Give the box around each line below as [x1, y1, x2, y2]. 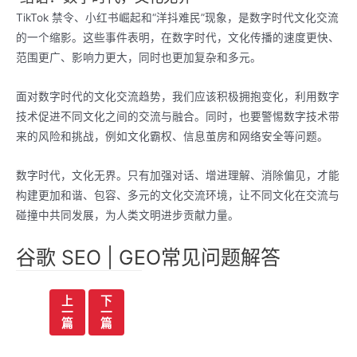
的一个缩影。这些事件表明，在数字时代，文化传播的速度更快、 [16, 31, 339, 45]
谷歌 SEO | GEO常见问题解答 [16, 245, 280, 270]
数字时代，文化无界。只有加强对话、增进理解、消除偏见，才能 [16, 169, 339, 182]
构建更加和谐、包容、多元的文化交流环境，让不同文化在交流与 [16, 189, 339, 202]
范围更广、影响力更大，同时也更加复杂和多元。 [16, 51, 261, 65]
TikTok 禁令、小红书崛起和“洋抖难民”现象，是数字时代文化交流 [16, 11, 339, 25]
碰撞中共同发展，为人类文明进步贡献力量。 [16, 209, 239, 222]
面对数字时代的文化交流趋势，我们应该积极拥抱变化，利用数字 [16, 90, 339, 104]
